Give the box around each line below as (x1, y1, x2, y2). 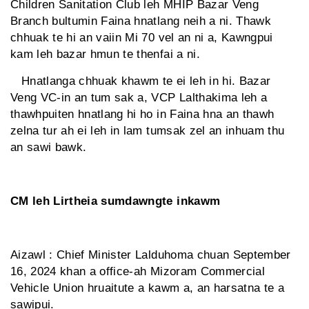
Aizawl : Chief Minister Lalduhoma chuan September (10, 248, 291, 262)
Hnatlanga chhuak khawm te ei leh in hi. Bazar (10, 74, 271, 88)
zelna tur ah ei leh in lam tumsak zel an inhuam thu (10, 124, 285, 138)
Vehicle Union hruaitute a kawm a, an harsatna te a (10, 281, 284, 295)
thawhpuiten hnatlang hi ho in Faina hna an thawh (10, 108, 275, 121)
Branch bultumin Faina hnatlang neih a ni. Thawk (10, 14, 271, 28)
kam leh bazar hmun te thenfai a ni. (10, 48, 200, 61)
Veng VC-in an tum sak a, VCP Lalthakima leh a (10, 91, 268, 105)
